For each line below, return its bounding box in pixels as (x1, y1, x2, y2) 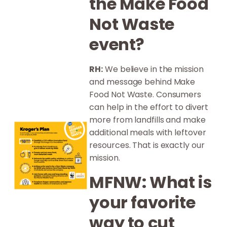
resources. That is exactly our (89, 139, 205, 151)
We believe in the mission (103, 63, 204, 75)
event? (89, 32, 145, 56)
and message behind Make (89, 75, 196, 88)
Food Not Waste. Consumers (89, 88, 201, 100)
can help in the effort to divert (89, 101, 209, 113)
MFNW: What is (89, 170, 212, 194)
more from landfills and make (89, 113, 206, 126)
